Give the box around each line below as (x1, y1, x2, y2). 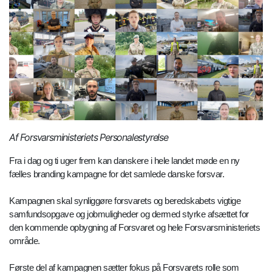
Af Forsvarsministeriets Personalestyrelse (9, 131, 168, 144)
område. (9, 236, 40, 246)
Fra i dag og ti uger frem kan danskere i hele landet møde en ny (9, 155, 240, 166)
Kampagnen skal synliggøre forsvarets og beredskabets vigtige (9, 195, 240, 206)
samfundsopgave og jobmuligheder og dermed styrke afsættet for (9, 209, 249, 220)
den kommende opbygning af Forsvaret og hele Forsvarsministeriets (9, 222, 260, 233)
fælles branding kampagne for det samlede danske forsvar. (9, 169, 224, 180)
